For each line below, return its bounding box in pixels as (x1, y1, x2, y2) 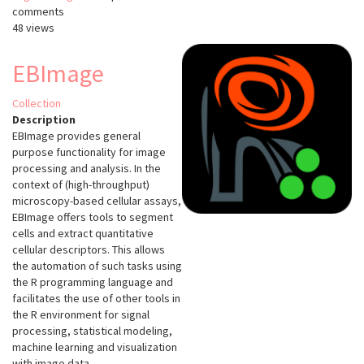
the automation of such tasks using (12, 258, 182, 274)
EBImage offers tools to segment (12, 210, 173, 225)
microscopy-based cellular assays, (12, 193, 181, 209)
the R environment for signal (12, 307, 149, 323)
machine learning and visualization (12, 340, 177, 355)
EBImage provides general (12, 128, 141, 144)
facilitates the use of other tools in (12, 291, 180, 306)
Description (12, 112, 76, 128)
